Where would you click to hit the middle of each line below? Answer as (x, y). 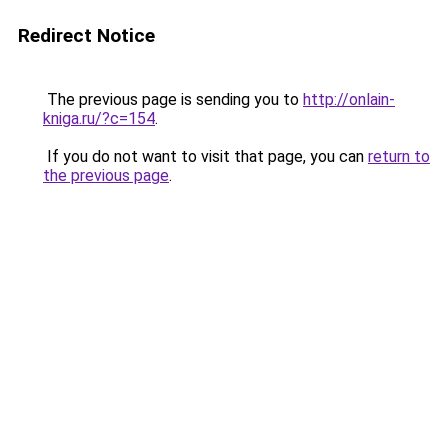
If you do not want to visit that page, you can (205, 156)
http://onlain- (349, 99)
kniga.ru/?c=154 (99, 118)
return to (399, 156)
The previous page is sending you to (173, 99)
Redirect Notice (86, 35)
